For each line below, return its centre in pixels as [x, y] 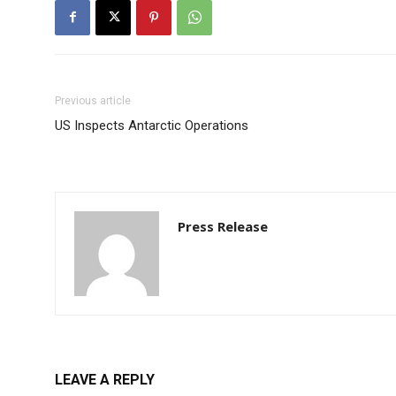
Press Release [223, 226]
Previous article [93, 100]
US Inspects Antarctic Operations [152, 125]
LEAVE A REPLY [105, 379]
